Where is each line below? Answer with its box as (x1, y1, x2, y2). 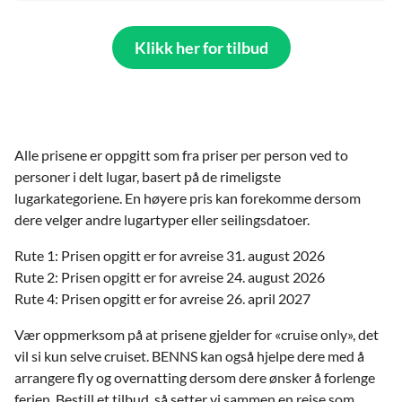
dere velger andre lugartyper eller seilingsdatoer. (14, 210, 312, 228)
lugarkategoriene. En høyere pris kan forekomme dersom (14, 188, 361, 206)
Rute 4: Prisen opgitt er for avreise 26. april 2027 (14, 289, 310, 307)
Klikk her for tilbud (134, 37, 268, 57)
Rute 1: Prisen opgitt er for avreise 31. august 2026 (14, 246, 325, 264)
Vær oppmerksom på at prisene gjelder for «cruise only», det (14, 325, 379, 343)
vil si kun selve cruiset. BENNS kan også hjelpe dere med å (14, 346, 364, 364)
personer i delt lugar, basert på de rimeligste (14, 167, 281, 185)
